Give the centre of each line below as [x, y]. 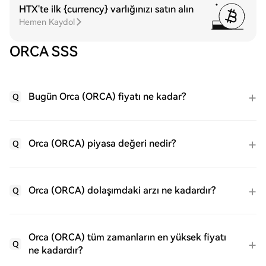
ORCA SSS [44, 52]
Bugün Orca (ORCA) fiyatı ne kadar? [107, 96]
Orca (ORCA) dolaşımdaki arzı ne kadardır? [122, 190]
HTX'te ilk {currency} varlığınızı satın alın [106, 9]
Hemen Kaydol [47, 22]
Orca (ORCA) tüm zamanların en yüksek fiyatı [127, 237]
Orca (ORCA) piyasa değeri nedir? [102, 143]
